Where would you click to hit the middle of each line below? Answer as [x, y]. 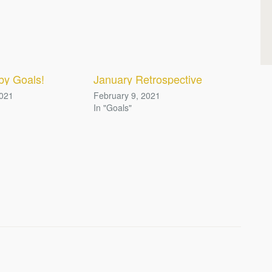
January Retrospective [148, 79]
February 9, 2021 [127, 96]
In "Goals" [113, 108]
